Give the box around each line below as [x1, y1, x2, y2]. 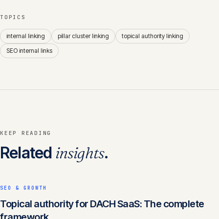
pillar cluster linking [58, 32, 109, 40]
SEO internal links [6, 47, 52, 54]
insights [55, 143, 105, 162]
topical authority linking [122, 32, 183, 40]
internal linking [6, 32, 45, 40]
